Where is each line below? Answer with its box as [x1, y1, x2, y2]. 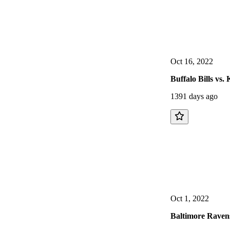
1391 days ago [170, 92, 218, 101]
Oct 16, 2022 [170, 57, 213, 66]
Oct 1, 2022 [170, 194, 209, 203]
